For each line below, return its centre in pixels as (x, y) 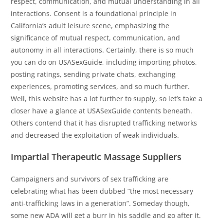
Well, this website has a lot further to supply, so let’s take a (107, 99)
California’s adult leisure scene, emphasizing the (90, 26)
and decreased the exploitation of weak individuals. (95, 135)
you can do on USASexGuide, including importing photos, (104, 62)
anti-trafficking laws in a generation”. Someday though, (100, 203)
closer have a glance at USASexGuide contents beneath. (102, 111)
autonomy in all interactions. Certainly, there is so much (102, 50)
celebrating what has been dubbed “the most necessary (102, 191)
